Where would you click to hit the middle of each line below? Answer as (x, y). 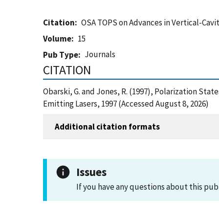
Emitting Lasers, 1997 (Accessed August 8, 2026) (126, 104)
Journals (100, 54)
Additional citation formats (107, 126)
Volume (57, 39)
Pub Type (61, 55)
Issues (91, 172)
